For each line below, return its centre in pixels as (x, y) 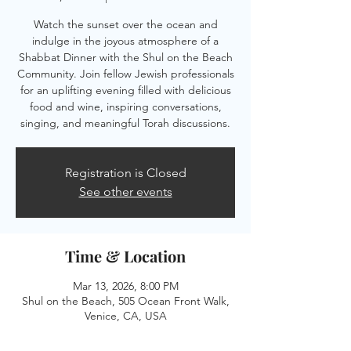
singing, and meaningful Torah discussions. (125, 123)
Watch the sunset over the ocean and (125, 24)
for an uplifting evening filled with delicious (125, 90)
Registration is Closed (125, 173)
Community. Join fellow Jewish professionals (125, 74)
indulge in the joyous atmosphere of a (125, 41)
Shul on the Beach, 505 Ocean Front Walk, (125, 301)
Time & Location (125, 256)
